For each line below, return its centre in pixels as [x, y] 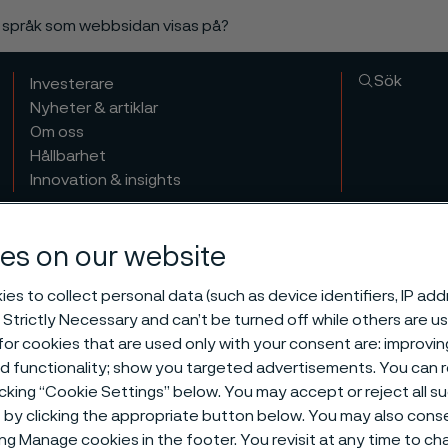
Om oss [57, 132]
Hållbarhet [68, 156]
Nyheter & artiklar [94, 108]
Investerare [72, 84]
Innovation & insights [106, 180]
